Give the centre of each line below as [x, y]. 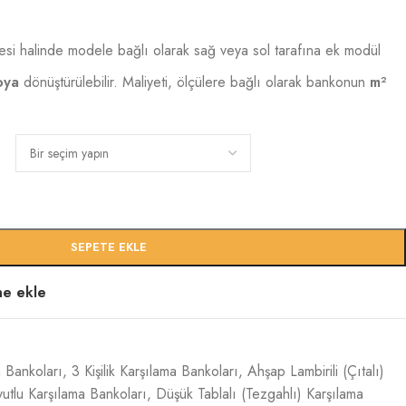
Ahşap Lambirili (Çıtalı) [316, 371]
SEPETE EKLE [108, 247]
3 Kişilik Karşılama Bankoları [155, 371]
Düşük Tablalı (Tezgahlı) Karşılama [260, 394]
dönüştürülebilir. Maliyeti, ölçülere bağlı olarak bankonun [194, 82]
